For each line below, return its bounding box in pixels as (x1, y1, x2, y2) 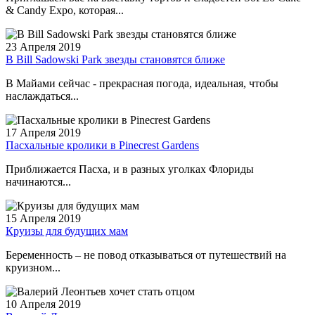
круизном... (6, 261, 60, 274)
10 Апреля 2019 (6, 297, 81, 310)
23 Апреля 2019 (6, 40, 81, 53)
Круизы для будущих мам (6, 224, 128, 237)
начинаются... (6, 175, 71, 188)
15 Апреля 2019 (6, 212, 81, 224)
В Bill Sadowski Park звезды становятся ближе (6, 53, 225, 65)
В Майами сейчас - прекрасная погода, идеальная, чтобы (6, 77, 278, 89)
